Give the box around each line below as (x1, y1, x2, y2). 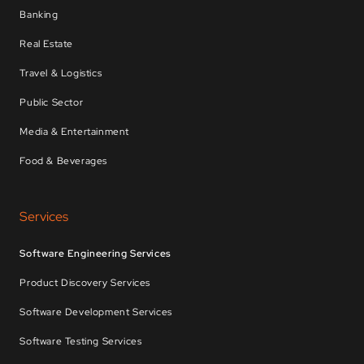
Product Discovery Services (19, 276, 151, 290)
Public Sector (19, 96, 84, 110)
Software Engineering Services (19, 247, 171, 261)
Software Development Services (19, 305, 172, 319)
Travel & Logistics (19, 67, 102, 80)
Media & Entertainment (19, 125, 130, 139)
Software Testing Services (19, 335, 142, 349)
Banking (19, 8, 58, 22)
